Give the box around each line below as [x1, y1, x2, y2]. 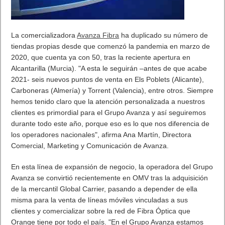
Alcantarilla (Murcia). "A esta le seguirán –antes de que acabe [11, 64, 207, 72]
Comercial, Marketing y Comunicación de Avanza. [11, 142, 169, 150]
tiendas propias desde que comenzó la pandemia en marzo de [11, 42, 210, 50]
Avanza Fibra [77, 31, 120, 39]
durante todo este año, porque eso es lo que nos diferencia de [11, 120, 210, 128]
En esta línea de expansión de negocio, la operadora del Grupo [11, 163, 213, 171]
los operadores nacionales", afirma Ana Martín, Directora [11, 131, 192, 139]
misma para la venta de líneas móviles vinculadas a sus [11, 196, 188, 204]
